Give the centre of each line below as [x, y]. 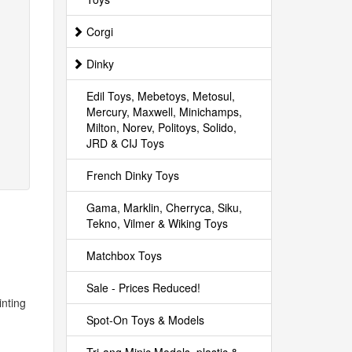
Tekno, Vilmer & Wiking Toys [157, 223]
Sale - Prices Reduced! [143, 288]
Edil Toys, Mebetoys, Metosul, [160, 96]
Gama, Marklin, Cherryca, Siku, [164, 207]
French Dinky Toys [132, 175]
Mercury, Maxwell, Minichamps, [164, 112]
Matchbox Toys [124, 255]
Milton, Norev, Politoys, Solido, [161, 127]
